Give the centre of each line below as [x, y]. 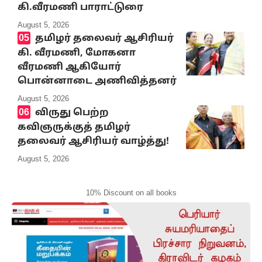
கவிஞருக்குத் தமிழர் [74, 127]
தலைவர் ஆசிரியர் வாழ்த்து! [93, 141]
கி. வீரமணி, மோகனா [77, 54]
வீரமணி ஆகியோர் [69, 68]
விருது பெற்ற [72, 113]
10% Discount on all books [131, 192]
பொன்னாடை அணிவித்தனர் [97, 82]
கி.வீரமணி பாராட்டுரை [80, 7]
